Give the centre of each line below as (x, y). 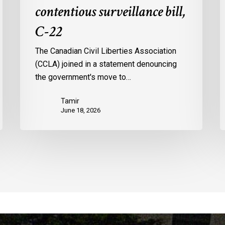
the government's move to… (83, 77)
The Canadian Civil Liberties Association (106, 51)
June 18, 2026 (81, 110)
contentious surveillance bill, (111, 12)
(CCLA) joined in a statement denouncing (106, 64)
